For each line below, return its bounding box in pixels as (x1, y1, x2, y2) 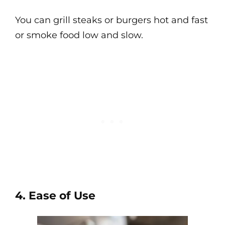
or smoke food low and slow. (15, 30, 143, 41)
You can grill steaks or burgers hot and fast (15, 15, 208, 26)
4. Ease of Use (15, 189, 95, 202)
